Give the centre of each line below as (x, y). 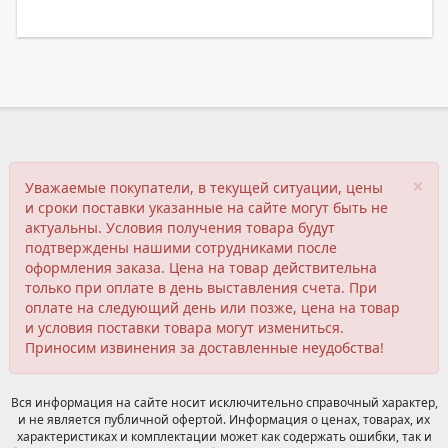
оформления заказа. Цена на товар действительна (201, 267)
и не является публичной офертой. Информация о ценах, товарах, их (224, 419)
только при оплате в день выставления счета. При (201, 287)
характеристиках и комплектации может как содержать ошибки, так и (224, 436)
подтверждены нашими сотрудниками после (181, 247)
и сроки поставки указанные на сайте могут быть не (206, 207)
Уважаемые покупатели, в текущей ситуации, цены (204, 187)
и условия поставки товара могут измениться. (184, 327)
